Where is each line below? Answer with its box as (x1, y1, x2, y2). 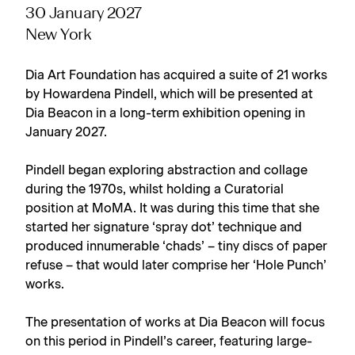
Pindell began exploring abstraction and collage (25, 164, 307, 177)
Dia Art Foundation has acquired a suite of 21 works (25, 69, 327, 82)
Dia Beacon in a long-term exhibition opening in (25, 107, 305, 120)
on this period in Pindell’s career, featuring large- (25, 335, 312, 348)
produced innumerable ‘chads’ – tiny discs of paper (25, 240, 327, 253)
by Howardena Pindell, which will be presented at (25, 88, 313, 101)
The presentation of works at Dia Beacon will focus (25, 316, 325, 329)
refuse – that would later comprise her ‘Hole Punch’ (25, 259, 326, 272)
